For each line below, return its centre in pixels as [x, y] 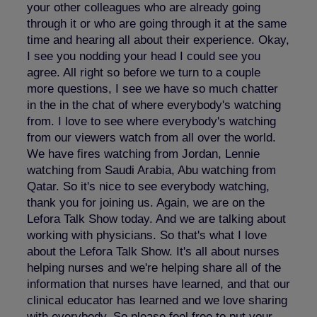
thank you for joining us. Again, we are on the [146, 202]
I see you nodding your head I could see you [144, 56]
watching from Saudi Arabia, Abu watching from [151, 170]
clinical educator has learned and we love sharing [157, 300]
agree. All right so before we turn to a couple [144, 72]
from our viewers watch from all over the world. [151, 137]
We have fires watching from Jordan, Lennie [143, 154]
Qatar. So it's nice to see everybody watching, [148, 186]
